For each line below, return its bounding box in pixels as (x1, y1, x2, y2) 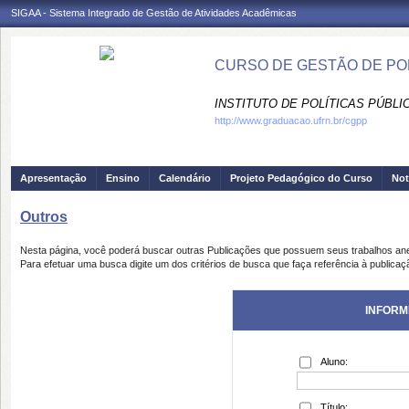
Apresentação (20, 173, 87, 184)
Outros (20, 209, 68, 225)
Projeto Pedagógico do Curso (230, 173, 372, 184)
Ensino (106, 173, 140, 184)
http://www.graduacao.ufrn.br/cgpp (215, 115, 367, 126)
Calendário (159, 173, 211, 184)
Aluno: (320, 356, 348, 367)
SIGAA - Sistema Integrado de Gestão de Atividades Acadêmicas (11, 7, 297, 18)
